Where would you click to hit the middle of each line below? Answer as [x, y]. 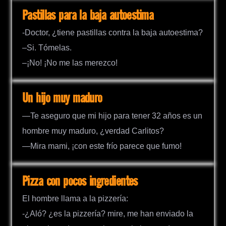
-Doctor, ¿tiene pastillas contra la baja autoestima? [112, 33]
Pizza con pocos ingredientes [80, 182]
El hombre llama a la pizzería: [75, 198]
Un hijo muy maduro [62, 99]
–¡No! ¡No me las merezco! [70, 63]
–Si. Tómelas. [47, 48]
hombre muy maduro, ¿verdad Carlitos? [93, 131]
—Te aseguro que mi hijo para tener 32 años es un [112, 116]
